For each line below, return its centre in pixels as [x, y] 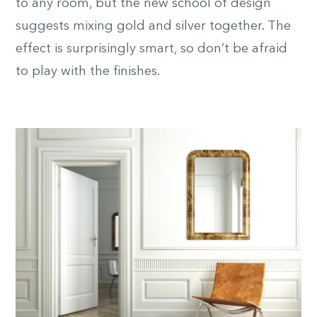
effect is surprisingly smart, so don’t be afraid [151, 49]
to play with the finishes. [88, 72]
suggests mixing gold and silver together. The [153, 27]
